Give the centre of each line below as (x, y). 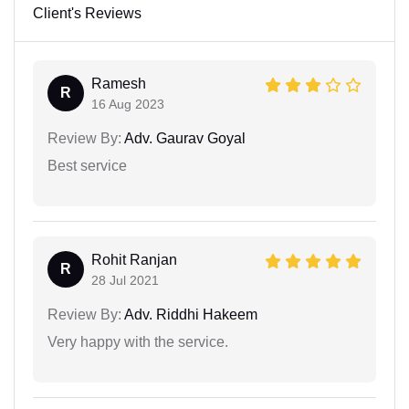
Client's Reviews (87, 13)
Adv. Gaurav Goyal (184, 138)
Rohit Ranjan (134, 259)
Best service (87, 165)
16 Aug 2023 (128, 104)
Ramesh (119, 83)
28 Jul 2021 (125, 280)
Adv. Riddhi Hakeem (189, 314)
